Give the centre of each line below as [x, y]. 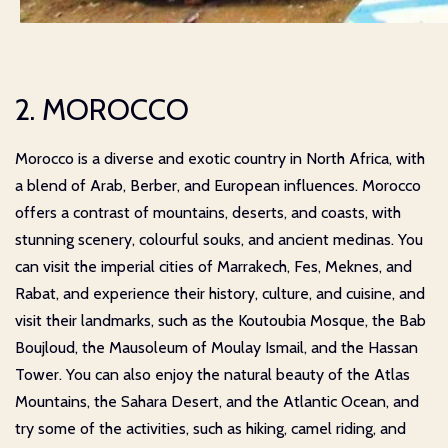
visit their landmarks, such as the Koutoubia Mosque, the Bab [220, 321]
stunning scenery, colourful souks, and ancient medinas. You [219, 240]
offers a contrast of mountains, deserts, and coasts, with [208, 213]
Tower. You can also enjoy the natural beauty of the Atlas [212, 375]
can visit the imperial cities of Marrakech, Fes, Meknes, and [213, 267]
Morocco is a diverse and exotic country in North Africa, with [220, 159]
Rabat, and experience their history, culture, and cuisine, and [220, 294]
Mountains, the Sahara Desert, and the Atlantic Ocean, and [217, 402]
